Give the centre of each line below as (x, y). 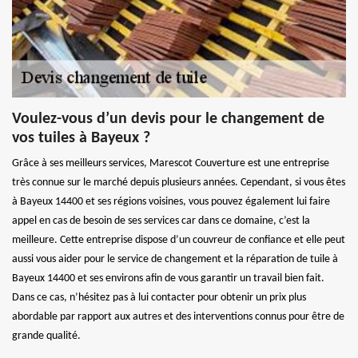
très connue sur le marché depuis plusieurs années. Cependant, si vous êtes (179, 182)
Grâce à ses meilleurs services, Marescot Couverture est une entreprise (171, 163)
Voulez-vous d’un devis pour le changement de (168, 119)
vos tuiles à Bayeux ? (81, 138)
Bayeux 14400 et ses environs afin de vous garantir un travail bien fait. (168, 278)
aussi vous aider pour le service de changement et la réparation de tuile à (175, 259)
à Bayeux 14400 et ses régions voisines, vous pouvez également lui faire (171, 201)
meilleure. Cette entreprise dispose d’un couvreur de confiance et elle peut (179, 240)
